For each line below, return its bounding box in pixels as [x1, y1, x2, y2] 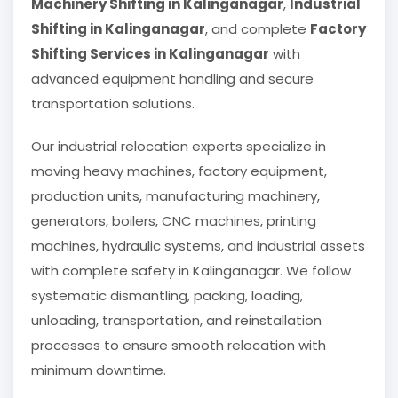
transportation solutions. [31, 94, 195, 114]
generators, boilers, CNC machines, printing [31, 211, 316, 231]
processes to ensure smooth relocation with [31, 336, 326, 355]
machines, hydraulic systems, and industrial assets [31, 236, 365, 256]
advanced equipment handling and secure [31, 69, 314, 89]
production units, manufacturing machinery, [31, 187, 320, 206]
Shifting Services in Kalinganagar [31, 44, 269, 64]
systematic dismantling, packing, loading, [31, 286, 303, 306]
